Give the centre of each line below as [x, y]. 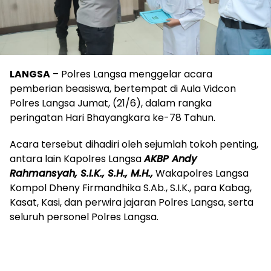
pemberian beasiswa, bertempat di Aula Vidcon [123, 88]
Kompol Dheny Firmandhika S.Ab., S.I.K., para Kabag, [131, 188]
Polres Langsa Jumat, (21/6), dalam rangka [111, 103]
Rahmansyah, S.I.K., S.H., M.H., [81, 173]
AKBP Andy [170, 158]
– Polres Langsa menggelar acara [131, 74]
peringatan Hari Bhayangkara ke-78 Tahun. [113, 117]
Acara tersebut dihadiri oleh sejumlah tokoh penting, [134, 144]
